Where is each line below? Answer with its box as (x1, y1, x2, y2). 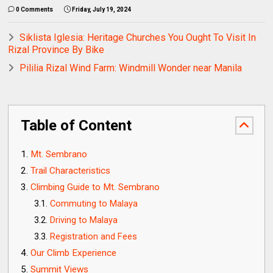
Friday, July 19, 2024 (72, 5, 132, 13)
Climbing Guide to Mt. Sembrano (30, 181, 160, 193)
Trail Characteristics (30, 165, 111, 176)
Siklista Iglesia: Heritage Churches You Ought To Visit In (19, 31, 257, 43)
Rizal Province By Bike (8, 43, 105, 55)
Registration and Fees (50, 231, 138, 242)
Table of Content (21, 116, 132, 134)
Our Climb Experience (30, 247, 117, 258)
